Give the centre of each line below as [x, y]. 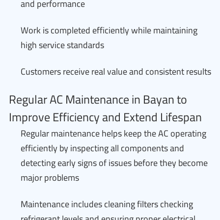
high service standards [62, 45]
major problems [50, 178]
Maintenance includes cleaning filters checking [107, 204]
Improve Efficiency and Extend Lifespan [105, 117]
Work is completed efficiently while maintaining [109, 30]
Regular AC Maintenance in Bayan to [98, 99]
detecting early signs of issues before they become [114, 163]
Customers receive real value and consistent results [116, 71]
